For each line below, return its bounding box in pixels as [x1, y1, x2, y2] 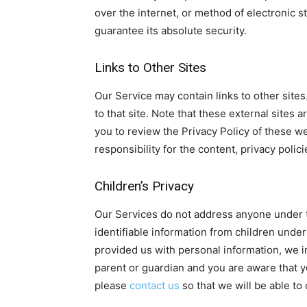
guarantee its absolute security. [95, 24, 247, 37]
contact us [130, 279, 180, 292]
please [95, 279, 130, 292]
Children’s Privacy [95, 178, 194, 194]
